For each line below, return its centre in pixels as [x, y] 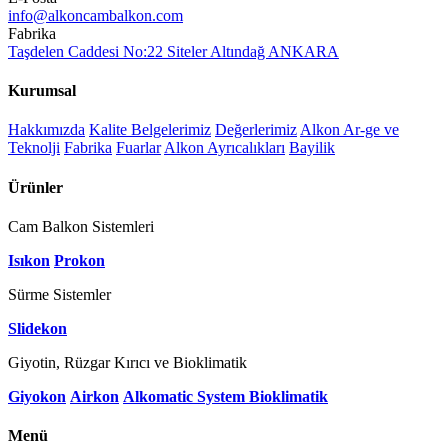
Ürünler [35, 187]
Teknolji [34, 148]
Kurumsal [42, 91]
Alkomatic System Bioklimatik [225, 397]
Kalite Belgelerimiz [150, 130]
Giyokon [37, 397]
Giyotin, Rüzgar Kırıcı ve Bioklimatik [127, 363]
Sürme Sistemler [59, 295]
